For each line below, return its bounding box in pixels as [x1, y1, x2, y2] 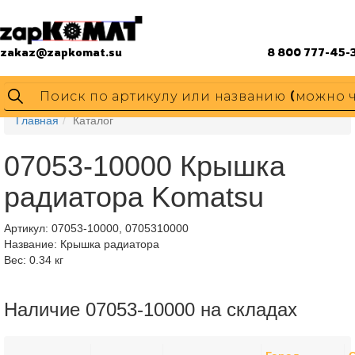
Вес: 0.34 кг [4, 254, 63, 266]
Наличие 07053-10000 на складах [4, 299, 297, 320]
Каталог [73, 114, 113, 127]
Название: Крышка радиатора [4, 238, 159, 250]
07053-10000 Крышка [4, 150, 285, 182]
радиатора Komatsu [4, 181, 264, 213]
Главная [16, 114, 59, 127]
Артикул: [4, 222, 52, 235]
